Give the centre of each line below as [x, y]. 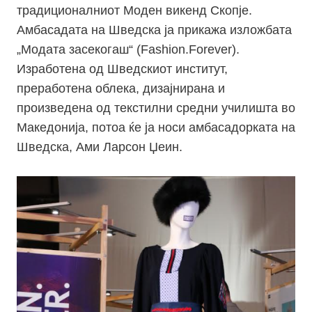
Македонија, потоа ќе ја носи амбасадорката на [156, 128]
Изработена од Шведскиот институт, [122, 69]
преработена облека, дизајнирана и [121, 89]
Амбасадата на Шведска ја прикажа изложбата [154, 30]
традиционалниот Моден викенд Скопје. [134, 11]
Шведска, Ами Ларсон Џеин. [100, 147]
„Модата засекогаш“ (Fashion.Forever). [128, 50]
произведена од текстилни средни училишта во [156, 108]
